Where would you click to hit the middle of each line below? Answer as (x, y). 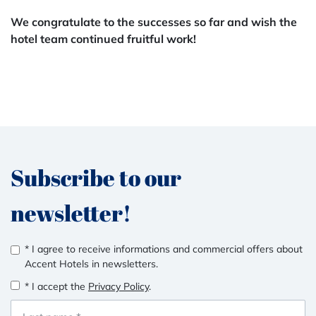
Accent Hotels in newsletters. (91, 264)
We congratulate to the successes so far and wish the (154, 22)
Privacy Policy (119, 286)
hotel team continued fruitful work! (103, 39)
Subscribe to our (96, 177)
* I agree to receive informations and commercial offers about (164, 249)
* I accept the (56, 286)
